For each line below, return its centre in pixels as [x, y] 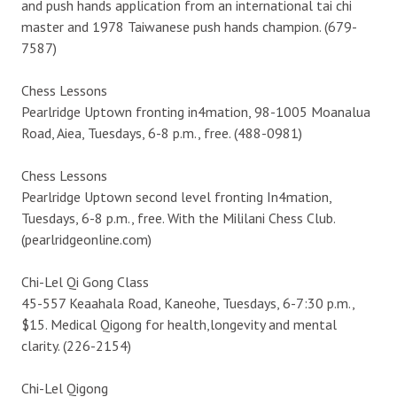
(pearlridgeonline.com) [86, 239]
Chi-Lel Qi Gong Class [85, 281]
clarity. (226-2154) [76, 345]
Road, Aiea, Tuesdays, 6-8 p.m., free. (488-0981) [162, 132]
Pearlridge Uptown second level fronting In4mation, [176, 196]
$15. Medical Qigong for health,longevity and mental [179, 324]
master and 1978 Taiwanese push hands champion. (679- [189, 26]
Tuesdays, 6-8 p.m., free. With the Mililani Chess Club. [178, 218]
